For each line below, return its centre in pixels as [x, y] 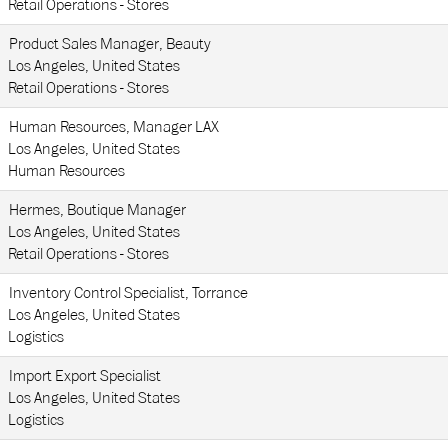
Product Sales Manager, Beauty [110, 44]
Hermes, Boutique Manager [97, 210]
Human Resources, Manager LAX [114, 127]
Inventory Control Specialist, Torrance [128, 293]
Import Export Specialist [85, 376]
